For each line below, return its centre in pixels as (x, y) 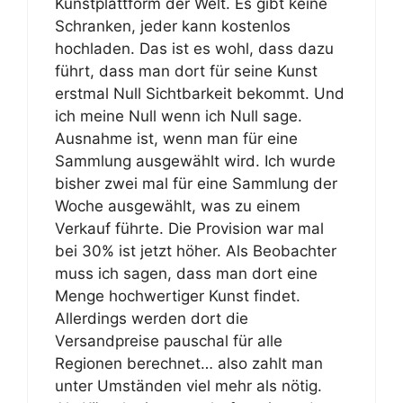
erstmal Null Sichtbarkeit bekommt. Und (200, 94)
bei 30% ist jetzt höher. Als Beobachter (196, 251)
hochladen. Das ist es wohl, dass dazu (194, 49)
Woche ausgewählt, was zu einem (178, 206)
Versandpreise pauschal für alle (169, 341)
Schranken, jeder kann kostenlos (173, 26)
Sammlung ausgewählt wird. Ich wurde (195, 161)
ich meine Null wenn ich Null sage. (179, 116)
